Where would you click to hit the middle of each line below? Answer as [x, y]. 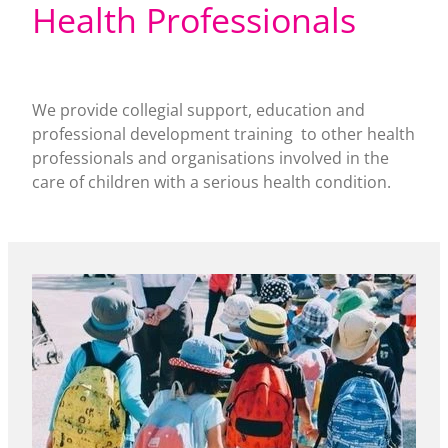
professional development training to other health [223, 134]
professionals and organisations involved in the [210, 158]
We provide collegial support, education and [198, 110]
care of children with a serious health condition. [211, 182]
